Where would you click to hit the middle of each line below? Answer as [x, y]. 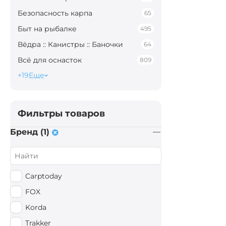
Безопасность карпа [55, 13]
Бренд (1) [30, 132]
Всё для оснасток [50, 60]
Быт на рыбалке [47, 29]
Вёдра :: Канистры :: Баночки [70, 44]
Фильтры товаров [61, 114]
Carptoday [44, 176]
